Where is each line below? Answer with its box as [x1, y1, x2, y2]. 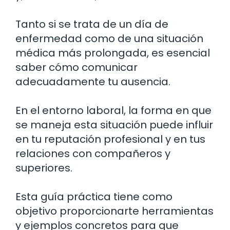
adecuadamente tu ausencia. [15, 74, 170, 89]
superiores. [15, 161, 72, 175]
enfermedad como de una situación [15, 31, 203, 46]
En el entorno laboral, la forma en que [15, 103, 212, 118]
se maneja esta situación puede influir [15, 118, 213, 132]
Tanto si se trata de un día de [15, 17, 168, 31]
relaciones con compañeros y [15, 146, 170, 161]
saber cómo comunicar [15, 60, 138, 74]
